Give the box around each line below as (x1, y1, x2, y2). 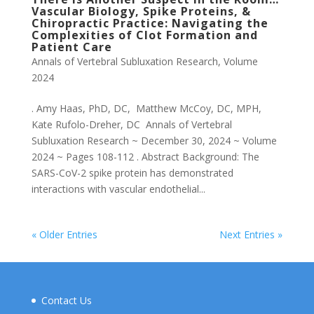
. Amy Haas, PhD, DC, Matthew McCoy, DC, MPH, (31, 102, 261, 115)
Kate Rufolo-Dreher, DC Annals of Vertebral (31, 118, 232, 131)
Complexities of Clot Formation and (31, 27, 258, 43)
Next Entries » (219, 228, 283, 241)
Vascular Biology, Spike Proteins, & (31, 4, 251, 19)
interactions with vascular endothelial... (31, 182, 205, 196)
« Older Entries (31, 228, 97, 241)
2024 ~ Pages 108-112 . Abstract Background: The (31, 150, 259, 163)
